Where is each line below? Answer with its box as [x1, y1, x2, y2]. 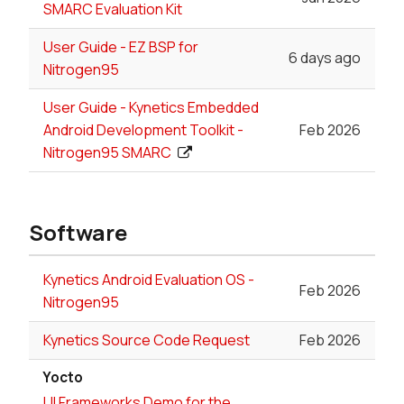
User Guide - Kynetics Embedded [43, 96, 259, 117]
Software [29, 216, 127, 247]
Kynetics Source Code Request [43, 329, 250, 350]
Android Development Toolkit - [43, 119, 243, 140]
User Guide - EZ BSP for [43, 36, 198, 57]
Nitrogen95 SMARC [43, 142, 171, 162]
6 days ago [289, 48, 361, 69]
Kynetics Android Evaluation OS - [43, 269, 254, 289]
